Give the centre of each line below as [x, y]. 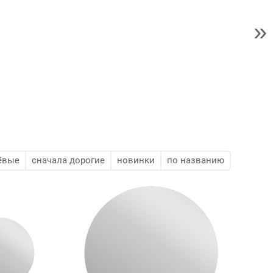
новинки [136, 160]
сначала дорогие [68, 160]
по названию [196, 160]
